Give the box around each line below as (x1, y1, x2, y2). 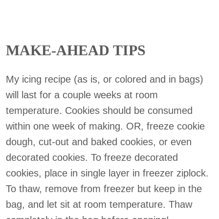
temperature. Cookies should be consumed (6, 105, 193, 116)
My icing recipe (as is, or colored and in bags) (6, 74, 203, 85)
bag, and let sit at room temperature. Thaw (6, 199, 192, 210)
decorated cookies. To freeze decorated (6, 152, 178, 163)
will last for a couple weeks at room (6, 89, 158, 100)
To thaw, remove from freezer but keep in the (6, 183, 202, 194)
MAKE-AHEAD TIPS (6, 42, 150, 58)
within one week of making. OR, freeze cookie (6, 121, 205, 131)
